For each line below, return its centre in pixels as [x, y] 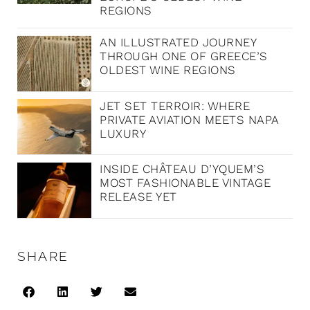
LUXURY [123, 133]
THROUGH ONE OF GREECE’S [184, 56]
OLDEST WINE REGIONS [168, 70]
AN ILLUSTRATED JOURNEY [178, 43]
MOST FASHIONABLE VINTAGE [185, 183]
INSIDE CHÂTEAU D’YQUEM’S [182, 169]
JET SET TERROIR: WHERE [175, 106]
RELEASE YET [138, 197]
